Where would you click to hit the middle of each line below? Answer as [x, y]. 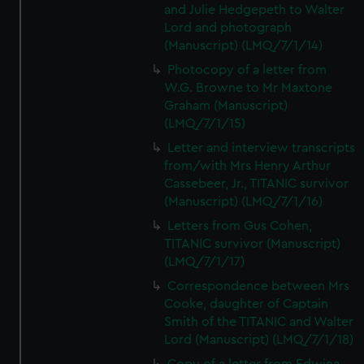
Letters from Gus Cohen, [240, 226]
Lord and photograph [228, 28]
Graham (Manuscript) [226, 106]
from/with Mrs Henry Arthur [248, 166]
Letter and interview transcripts [262, 148]
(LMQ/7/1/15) [205, 123]
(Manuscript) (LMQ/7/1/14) [244, 45]
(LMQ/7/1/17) [205, 262]
